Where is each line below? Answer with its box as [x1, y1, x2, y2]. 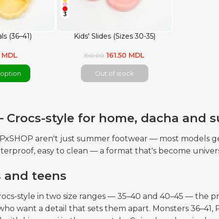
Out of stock [95, 69, 134, 78]
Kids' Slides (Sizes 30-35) [73, 31, 155, 41]
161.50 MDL [106, 51, 145, 60]
